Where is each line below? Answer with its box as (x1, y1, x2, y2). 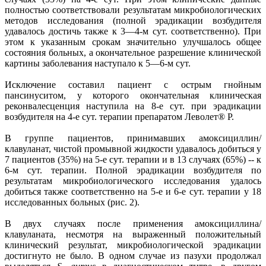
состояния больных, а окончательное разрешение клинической (5, 47, 261, 58)
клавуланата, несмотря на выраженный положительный (5, 229, 261, 239)
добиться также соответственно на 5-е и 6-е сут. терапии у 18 (5, 186, 261, 197)
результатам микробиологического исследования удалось (5, 175, 261, 186)
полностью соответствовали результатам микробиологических (5, 4, 261, 15)
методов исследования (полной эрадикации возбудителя (5, 15, 261, 26)
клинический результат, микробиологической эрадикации (5, 239, 261, 250)
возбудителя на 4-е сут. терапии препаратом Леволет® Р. (5, 111, 234, 122)
